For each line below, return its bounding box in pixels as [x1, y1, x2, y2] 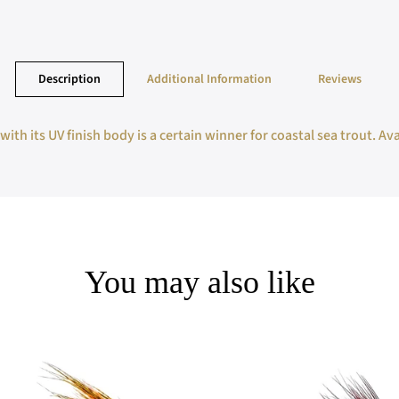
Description [38, 70, 101, 88]
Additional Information [147, 70, 272, 88]
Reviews [318, 70, 362, 88]
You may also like [84, 265, 315, 300]
